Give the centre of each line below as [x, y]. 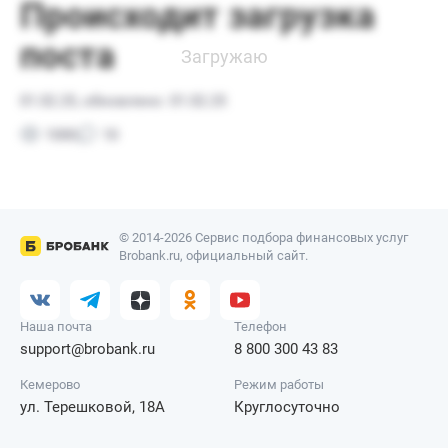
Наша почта [56, 327]
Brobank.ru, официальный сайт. [213, 256]
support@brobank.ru [87, 349]
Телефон [261, 327]
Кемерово [50, 385]
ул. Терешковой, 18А [92, 407]
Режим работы [279, 385]
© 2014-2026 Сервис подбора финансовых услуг [263, 238]
